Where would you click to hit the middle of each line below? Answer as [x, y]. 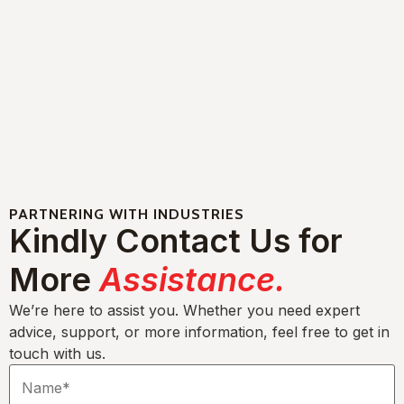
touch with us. [57, 354]
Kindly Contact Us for [176, 241]
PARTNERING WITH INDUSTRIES [127, 215]
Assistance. [192, 280]
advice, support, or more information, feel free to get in [199, 332]
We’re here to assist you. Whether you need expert [184, 311]
